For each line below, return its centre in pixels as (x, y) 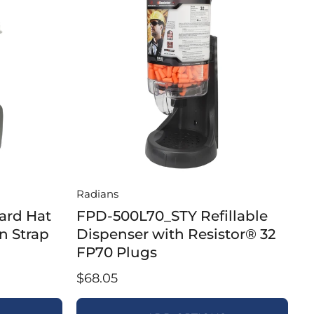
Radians (97, 194)
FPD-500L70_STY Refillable (172, 216)
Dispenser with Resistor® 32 (176, 234)
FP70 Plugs (116, 252)
